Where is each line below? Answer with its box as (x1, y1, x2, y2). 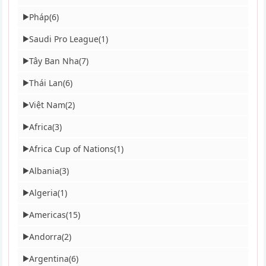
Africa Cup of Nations (29, 143, 115, 155)
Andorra (29, 231, 62, 243)
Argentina (29, 253, 69, 265)
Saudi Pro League (29, 33, 99, 45)
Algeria (29, 187, 58, 199)
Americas (29, 209, 66, 221)
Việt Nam (29, 99, 66, 111)
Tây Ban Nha (29, 55, 80, 67)
